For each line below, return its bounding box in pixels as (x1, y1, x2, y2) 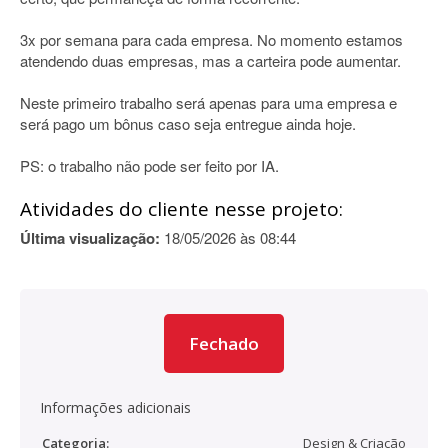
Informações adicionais (40, 398, 191, 417)
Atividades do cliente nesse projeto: (20, 196, 343, 222)
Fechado (189, 332, 259, 355)
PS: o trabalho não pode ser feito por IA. (20, 155, 279, 176)
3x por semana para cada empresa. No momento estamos (20, 29, 403, 50)
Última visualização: (20, 227, 160, 249)
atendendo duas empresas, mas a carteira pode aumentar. (20, 50, 401, 71)
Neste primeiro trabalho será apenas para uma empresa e (20, 92, 397, 113)
